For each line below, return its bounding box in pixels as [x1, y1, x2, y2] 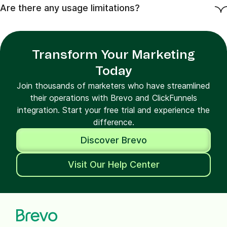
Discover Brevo [80, 135, 147, 146]
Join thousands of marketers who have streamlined [17, 81, 210, 91]
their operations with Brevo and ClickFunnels [30, 93, 197, 103]
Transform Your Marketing [32, 49, 195, 62]
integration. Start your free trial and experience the [17, 105, 210, 116]
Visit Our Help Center [67, 159, 160, 170]
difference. [93, 117, 134, 128]
